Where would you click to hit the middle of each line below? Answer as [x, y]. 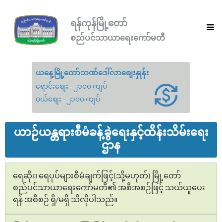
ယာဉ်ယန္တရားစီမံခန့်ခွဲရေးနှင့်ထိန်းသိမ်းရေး [111, 133]
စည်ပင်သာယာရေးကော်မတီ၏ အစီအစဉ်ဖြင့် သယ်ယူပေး [109, 188]
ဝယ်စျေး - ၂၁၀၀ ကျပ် [68, 100]
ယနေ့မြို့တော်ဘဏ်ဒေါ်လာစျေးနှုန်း [92, 73]
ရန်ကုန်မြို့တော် [99, 23]
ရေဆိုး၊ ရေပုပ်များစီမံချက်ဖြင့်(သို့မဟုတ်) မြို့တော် [97, 176]
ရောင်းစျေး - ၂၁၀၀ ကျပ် [71, 87]
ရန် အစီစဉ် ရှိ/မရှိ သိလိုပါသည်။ [65, 200]
